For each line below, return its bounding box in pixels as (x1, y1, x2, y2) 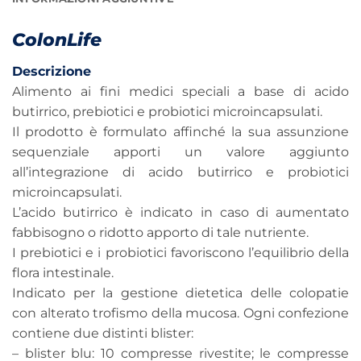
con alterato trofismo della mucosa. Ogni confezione (12, 305, 349, 321)
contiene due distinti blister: (12, 325, 193, 341)
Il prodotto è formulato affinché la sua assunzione (12, 123, 349, 139)
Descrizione (12, 63, 91, 79)
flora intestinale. (12, 264, 114, 280)
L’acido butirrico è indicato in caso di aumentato (12, 204, 349, 220)
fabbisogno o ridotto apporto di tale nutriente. (12, 224, 309, 240)
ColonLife (12, 28, 102, 52)
